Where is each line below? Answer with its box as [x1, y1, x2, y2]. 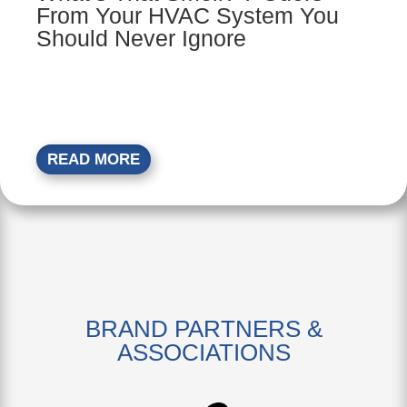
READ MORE [47, 151, 140, 169]
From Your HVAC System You [36, 3, 339, 29]
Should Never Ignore [36, 25, 246, 52]
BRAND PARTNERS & [84, 315, 323, 343]
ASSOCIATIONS [116, 339, 291, 367]
